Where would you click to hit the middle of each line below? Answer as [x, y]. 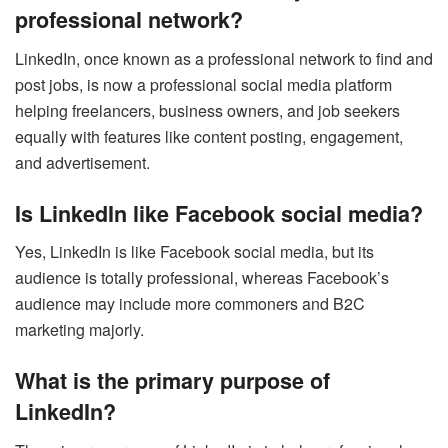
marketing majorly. [81, 330]
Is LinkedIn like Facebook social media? [219, 213]
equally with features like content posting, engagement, [209, 136]
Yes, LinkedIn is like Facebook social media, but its [194, 252]
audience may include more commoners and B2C [190, 304]
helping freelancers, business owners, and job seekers [207, 110]
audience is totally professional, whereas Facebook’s [202, 278]
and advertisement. [82, 162]
